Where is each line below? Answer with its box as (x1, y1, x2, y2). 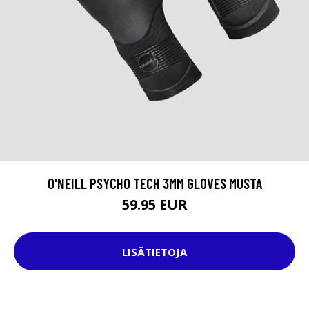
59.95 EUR (121, 195, 188, 215)
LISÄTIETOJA (122, 244, 187, 259)
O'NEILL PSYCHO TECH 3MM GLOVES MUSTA (47, 175, 262, 192)
